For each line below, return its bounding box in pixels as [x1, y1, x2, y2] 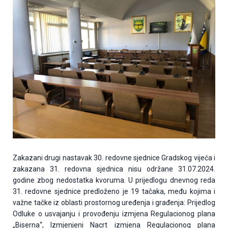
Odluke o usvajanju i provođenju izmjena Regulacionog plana [13, 210, 215, 218]
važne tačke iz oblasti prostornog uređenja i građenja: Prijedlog [13, 198, 215, 207]
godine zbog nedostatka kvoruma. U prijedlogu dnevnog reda [13, 176, 215, 185]
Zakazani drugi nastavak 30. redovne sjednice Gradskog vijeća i [13, 154, 215, 162]
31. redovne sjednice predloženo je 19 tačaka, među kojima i [13, 187, 215, 196]
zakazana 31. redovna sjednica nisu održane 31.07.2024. [13, 165, 215, 174]
